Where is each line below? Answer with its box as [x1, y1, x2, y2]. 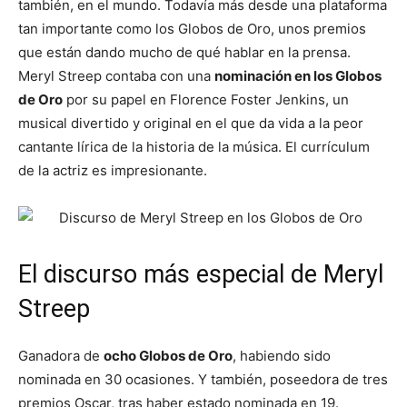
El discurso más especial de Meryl [18, 259, 383, 289]
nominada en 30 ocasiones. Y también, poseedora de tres [18, 370, 388, 388]
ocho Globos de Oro [104, 346, 233, 364]
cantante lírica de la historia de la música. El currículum [18, 137, 370, 155]
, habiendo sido [233, 346, 331, 364]
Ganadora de [18, 346, 104, 364]
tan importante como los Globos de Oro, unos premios [18, 19, 366, 37]
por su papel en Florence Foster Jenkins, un [63, 90, 349, 108]
